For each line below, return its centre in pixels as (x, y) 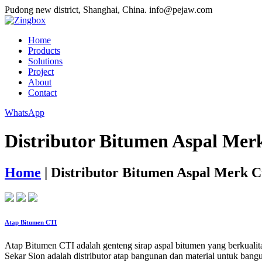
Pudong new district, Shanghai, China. (76, 10)
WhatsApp (25, 113)
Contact (42, 93)
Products (44, 51)
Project (41, 72)
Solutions (45, 61)
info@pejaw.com (181, 10)
